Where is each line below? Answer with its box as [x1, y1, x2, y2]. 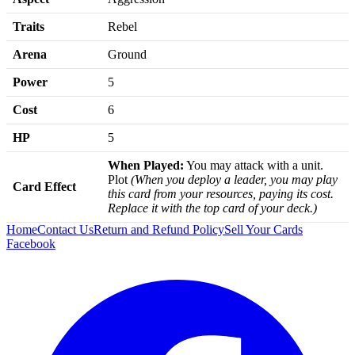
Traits [13, 19, 44, 33]
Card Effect [13, 179, 76, 193]
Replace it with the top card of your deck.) [108, 200, 317, 215]
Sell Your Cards [224, 222, 303, 236]
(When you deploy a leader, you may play [131, 172, 338, 186]
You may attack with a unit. [184, 158, 323, 172]
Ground [108, 47, 147, 61]
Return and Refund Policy [94, 222, 224, 236]
